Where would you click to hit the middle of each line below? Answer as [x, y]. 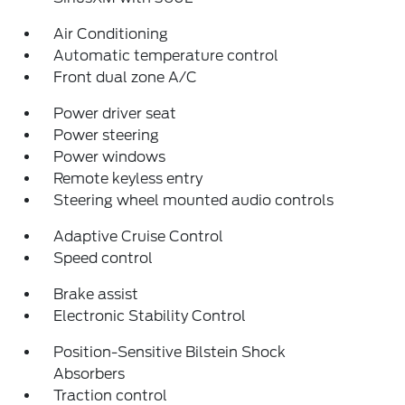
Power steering [107, 135]
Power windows [110, 157]
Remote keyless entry [128, 179]
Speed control [104, 258]
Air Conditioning [111, 34]
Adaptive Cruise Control [139, 236]
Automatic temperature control [166, 56]
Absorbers [89, 374]
